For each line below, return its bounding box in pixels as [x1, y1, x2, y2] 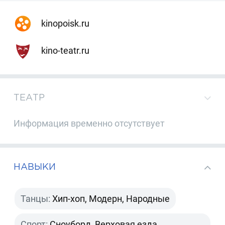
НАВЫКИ [14, 162, 56, 172]
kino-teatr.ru [39, 45, 89, 56]
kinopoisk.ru [39, 18, 89, 29]
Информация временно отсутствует [14, 118, 165, 129]
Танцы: [21, 193, 51, 204]
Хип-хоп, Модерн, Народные [52, 193, 170, 204]
